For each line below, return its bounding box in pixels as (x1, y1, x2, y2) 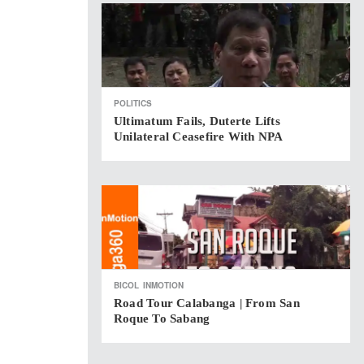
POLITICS (114, 97, 152, 109)
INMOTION (143, 279, 184, 291)
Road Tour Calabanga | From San (114, 297, 300, 310)
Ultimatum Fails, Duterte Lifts (114, 115, 280, 128)
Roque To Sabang (114, 312, 210, 325)
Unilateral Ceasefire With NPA (114, 130, 284, 143)
